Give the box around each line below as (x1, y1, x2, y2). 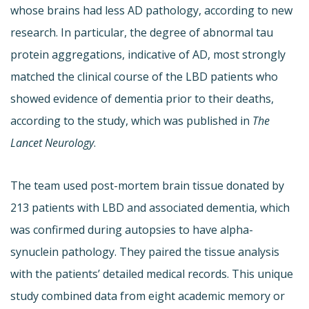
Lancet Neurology (10, 135, 94, 151)
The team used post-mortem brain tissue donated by (10, 178, 284, 194)
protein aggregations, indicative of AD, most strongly (10, 47, 286, 63)
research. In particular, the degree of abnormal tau (10, 25, 273, 41)
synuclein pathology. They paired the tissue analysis (10, 244, 279, 260)
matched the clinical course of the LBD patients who (10, 69, 278, 85)
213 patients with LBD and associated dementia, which (10, 200, 290, 216)
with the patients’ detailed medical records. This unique (10, 266, 293, 282)
